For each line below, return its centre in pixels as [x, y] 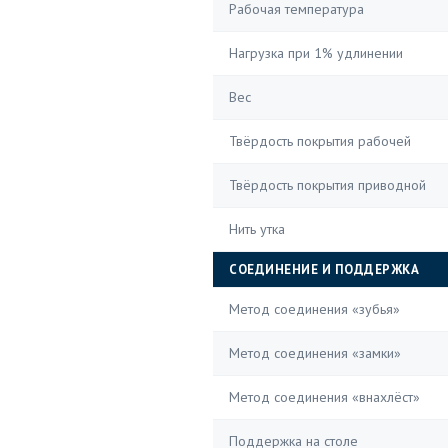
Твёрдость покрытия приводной [327, 185]
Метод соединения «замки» [315, 353]
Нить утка [257, 229]
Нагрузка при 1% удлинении [316, 53]
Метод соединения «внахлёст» [324, 397]
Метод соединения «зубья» [314, 309]
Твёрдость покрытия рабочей [320, 141]
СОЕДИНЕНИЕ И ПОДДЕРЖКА [324, 269]
